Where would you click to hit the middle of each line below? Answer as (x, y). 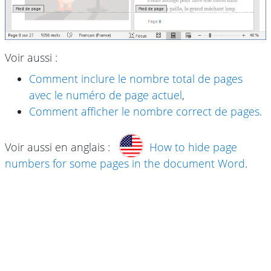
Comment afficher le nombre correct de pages (144, 111)
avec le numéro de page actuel (106, 95)
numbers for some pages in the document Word (125, 163)
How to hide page (193, 147)
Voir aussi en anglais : (59, 147)
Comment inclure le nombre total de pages (136, 78)
